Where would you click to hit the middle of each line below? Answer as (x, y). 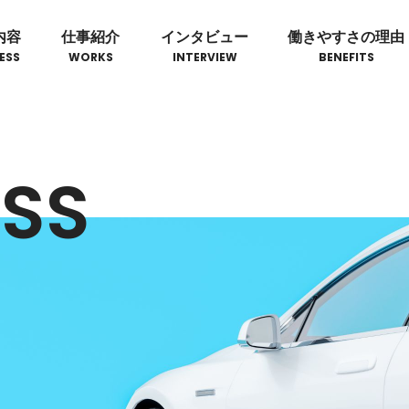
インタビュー (205, 37)
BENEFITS (346, 58)
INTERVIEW (204, 58)
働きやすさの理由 (346, 37)
